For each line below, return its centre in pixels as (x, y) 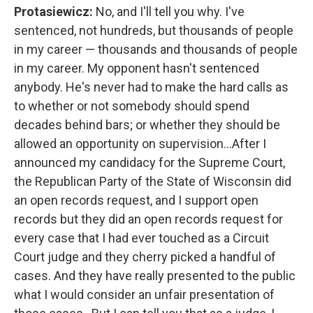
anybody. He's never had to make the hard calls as (151, 87)
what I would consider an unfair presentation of (144, 294)
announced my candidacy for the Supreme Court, (150, 162)
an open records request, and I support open (136, 200)
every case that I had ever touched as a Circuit (141, 238)
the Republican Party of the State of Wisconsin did (153, 181)
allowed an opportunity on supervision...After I (140, 144)
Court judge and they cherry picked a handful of (145, 257)
